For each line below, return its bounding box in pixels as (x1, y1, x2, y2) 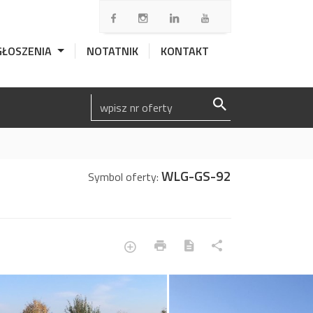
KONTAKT (161, 43, 209, 59)
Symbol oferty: (88, 168, 161, 185)
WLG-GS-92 (161, 166, 231, 186)
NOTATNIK (87, 43, 138, 59)
